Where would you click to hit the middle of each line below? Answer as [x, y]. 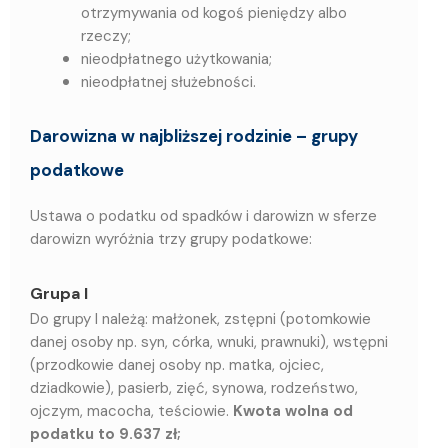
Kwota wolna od [293, 411]
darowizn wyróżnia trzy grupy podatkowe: [171, 238]
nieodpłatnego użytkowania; [176, 58]
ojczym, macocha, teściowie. [131, 411]
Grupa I [59, 294]
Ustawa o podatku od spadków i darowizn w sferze [203, 215]
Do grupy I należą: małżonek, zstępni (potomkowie [200, 319]
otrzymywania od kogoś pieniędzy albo [214, 12]
